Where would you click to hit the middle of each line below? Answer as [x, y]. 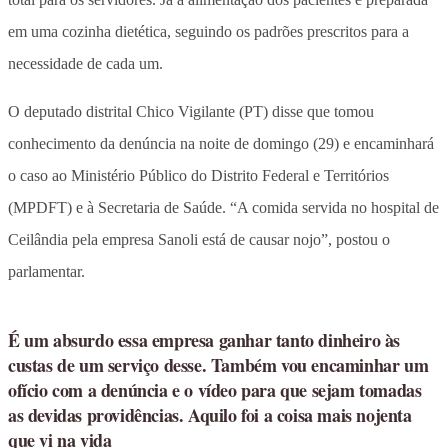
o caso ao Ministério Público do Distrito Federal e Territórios [198, 175]
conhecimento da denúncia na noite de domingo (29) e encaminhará [221, 143]
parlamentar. [46, 271]
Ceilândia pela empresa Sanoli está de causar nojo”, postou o [199, 239]
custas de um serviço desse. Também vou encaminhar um [218, 364]
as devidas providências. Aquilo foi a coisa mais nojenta [210, 414]
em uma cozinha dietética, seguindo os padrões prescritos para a [208, 31]
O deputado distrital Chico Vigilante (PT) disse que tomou [191, 111]
